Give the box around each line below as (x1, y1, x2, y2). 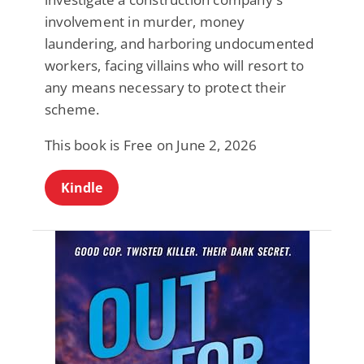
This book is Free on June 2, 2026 (45, 136, 258, 155)
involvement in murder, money (45, 12, 245, 32)
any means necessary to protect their (45, 78, 287, 97)
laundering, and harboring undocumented (45, 34, 314, 54)
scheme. (45, 100, 100, 119)
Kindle (61, 179, 102, 197)
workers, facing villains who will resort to (45, 56, 305, 76)
